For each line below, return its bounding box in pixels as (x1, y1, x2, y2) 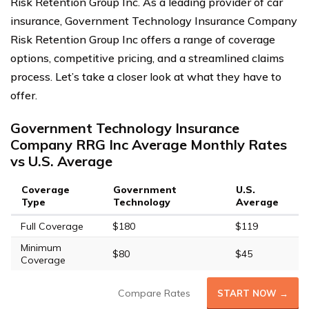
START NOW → (217, 288, 288, 299)
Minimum (20, 241, 61, 254)
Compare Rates (118, 287, 190, 299)
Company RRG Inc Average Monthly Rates (10, 136, 287, 153)
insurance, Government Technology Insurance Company (10, 14, 297, 28)
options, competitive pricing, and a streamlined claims (10, 51, 284, 65)
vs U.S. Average (10, 152, 112, 170)
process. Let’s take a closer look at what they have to (10, 70, 281, 83)
